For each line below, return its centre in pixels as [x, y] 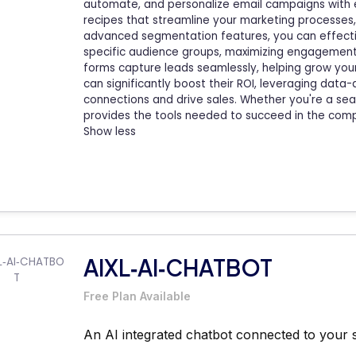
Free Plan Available [137, 296]
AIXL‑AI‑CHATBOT [178, 268]
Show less [110, 131]
